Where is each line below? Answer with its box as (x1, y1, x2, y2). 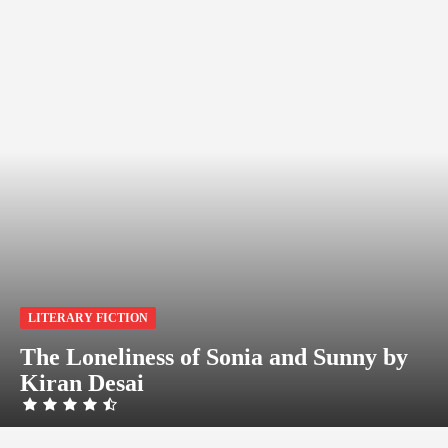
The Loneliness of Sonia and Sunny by (20, 344, 408, 370)
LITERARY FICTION (28, 311, 148, 325)
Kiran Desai (20, 370, 144, 396)
